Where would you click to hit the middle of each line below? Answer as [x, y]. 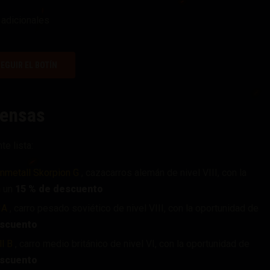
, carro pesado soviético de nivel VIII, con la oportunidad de [133, 209]
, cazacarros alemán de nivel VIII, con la [163, 173]
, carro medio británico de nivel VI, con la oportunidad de [131, 244]
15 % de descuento [59, 189]
